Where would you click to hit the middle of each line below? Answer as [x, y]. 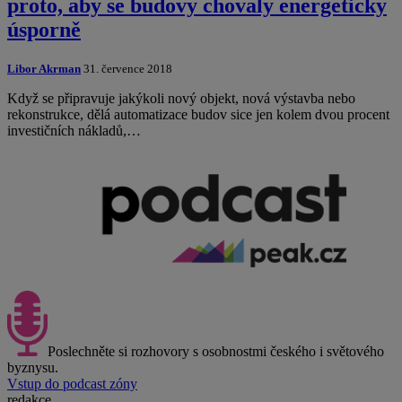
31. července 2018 [127, 68]
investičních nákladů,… [74, 130]
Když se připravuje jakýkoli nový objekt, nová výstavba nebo [181, 98]
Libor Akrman [44, 68]
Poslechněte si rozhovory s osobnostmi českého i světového [216, 351]
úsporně [44, 30]
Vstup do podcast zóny [72, 383]
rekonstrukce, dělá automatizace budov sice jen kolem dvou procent [198, 114]
